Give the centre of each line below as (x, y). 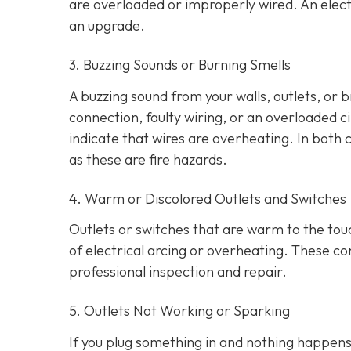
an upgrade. (107, 26)
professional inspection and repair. (178, 272)
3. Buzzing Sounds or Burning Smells (180, 65)
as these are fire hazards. (148, 159)
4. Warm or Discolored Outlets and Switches (208, 198)
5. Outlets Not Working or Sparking (179, 311)
